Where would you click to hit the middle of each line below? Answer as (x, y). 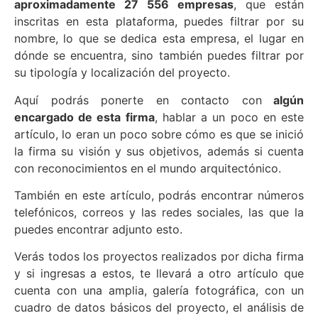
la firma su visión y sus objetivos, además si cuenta (159, 151)
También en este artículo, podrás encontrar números (159, 195)
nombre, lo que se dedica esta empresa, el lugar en (159, 39)
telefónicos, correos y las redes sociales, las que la (159, 212)
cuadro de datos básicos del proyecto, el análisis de (159, 308)
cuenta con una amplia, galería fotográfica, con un (159, 291)
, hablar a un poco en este (229, 117)
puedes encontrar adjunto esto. (98, 229)
